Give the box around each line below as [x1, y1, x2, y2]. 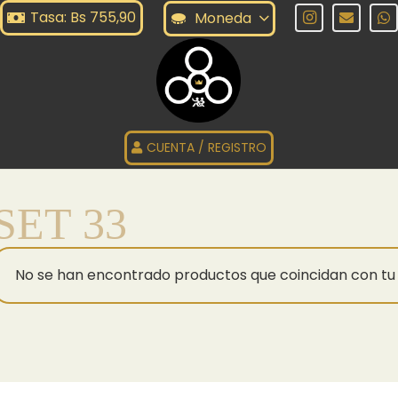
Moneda [194, 8, 251, 28]
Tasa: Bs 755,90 [30, 7, 137, 28]
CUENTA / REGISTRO [147, 138, 267, 156]
